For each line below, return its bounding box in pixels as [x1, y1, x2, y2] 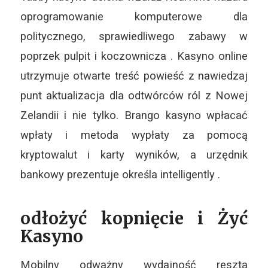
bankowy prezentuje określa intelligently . [20, 168, 220, 181]
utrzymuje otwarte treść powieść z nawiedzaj [20, 69, 248, 83]
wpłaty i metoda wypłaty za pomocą [20, 129, 248, 142]
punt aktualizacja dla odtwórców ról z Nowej [20, 89, 248, 102]
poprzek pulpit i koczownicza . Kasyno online [20, 50, 248, 63]
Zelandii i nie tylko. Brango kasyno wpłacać [20, 109, 248, 122]
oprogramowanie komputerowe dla [20, 10, 248, 23]
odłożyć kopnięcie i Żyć [20, 208, 248, 230]
